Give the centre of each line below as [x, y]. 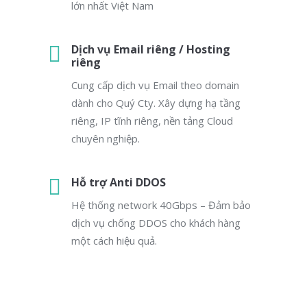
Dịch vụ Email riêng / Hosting [151, 49]
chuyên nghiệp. [106, 138]
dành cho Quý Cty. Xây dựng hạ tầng [156, 103]
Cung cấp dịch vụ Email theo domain [155, 85]
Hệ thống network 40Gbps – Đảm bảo [161, 205]
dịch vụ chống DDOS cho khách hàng [156, 223]
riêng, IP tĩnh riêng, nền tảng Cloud [152, 121]
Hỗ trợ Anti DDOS [119, 182]
